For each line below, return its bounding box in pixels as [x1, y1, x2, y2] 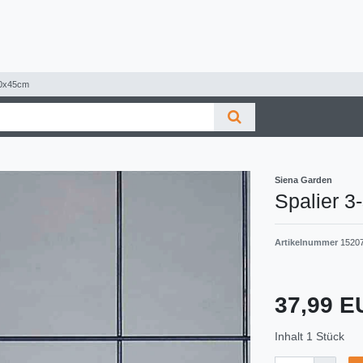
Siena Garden [275, 174, 332, 185]
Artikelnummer [275, 237, 340, 247]
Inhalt [275, 329, 306, 343]
